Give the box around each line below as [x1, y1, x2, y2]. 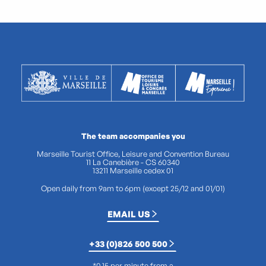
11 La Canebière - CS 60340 [86, 157, 180, 167]
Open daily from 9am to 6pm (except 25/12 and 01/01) [41, 183, 225, 193]
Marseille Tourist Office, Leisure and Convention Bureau [37, 148, 229, 159]
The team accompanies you [81, 131, 185, 141]
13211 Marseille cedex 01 [93, 165, 173, 175]
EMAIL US [107, 208, 150, 220]
